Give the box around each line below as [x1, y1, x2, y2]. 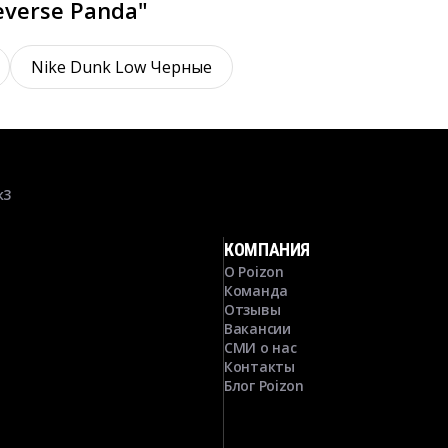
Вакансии [224, 319, 291, 338]
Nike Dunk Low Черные [31, 55, 212, 78]
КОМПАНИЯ [224, 239, 311, 260]
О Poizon [224, 262, 284, 281]
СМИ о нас [224, 338, 297, 357]
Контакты [224, 357, 295, 376]
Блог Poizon [224, 376, 304, 395]
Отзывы [224, 300, 281, 319]
